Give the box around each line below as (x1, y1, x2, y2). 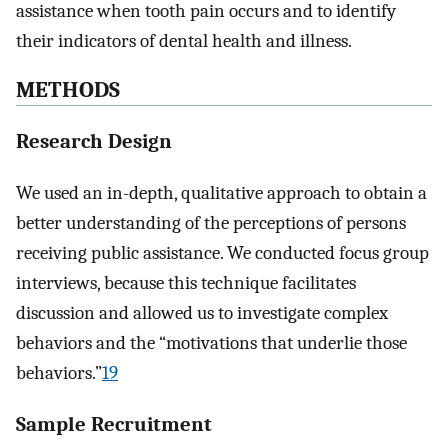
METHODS (16, 77, 120, 104)
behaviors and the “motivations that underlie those (16, 331, 407, 354)
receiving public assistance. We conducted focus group (16, 241, 429, 264)
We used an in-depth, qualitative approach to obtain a (16, 181, 427, 204)
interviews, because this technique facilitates (16, 271, 356, 294)
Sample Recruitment (16, 411, 212, 436)
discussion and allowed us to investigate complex (16, 301, 388, 324)
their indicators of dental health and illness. (16, 30, 352, 53)
